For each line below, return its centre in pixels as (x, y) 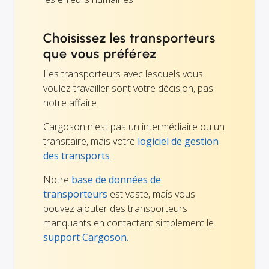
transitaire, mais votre (90, 141)
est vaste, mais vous (151, 194)
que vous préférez (100, 54)
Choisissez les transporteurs (129, 38)
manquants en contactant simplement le (128, 223)
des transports (77, 156)
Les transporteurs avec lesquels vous (123, 74)
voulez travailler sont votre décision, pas (128, 89)
